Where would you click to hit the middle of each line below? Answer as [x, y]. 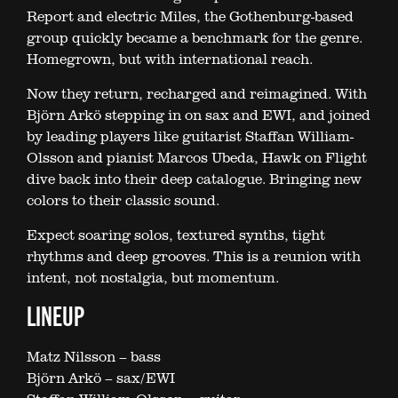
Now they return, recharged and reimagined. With [197, 94]
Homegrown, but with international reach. [170, 59]
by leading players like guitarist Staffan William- [190, 136]
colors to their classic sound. [123, 200]
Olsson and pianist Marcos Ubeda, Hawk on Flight [197, 158]
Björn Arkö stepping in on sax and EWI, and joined [199, 115]
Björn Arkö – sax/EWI [101, 378]
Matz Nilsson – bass [94, 357]
